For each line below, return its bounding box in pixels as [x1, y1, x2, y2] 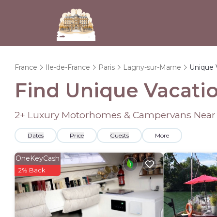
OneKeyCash [15, 154, 60, 163]
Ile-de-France [46, 63, 90, 72]
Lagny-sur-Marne [123, 63, 181, 72]
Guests [110, 132, 129, 139]
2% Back [18, 166, 46, 174]
